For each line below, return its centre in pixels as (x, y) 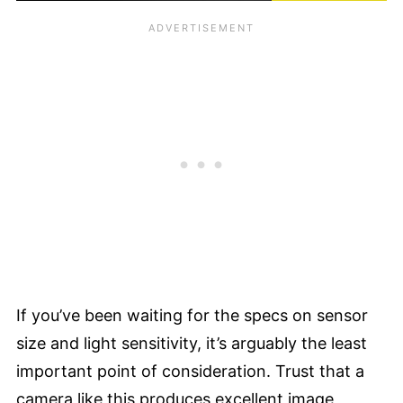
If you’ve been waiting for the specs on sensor (192, 316)
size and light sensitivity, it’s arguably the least (192, 344)
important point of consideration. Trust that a (190, 372)
